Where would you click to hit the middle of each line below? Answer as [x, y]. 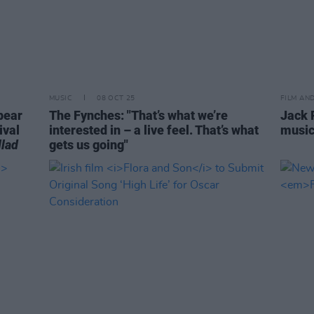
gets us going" [89, 145]
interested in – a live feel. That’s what [154, 130]
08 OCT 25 [116, 98]
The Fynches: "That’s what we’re [138, 115]
